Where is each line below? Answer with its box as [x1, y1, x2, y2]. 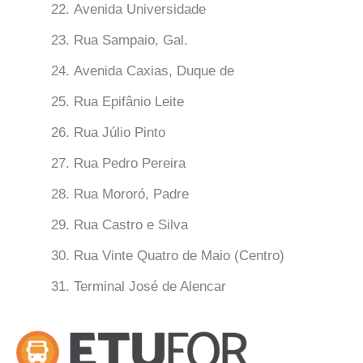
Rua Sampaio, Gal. [74, 32, 188, 49]
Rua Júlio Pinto [74, 125, 165, 141]
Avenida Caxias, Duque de [74, 63, 234, 79]
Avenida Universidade [74, 2, 206, 18]
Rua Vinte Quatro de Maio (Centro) [74, 248, 284, 264]
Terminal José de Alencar [74, 279, 226, 295]
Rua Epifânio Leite [74, 94, 184, 110]
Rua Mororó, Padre [74, 186, 189, 203]
